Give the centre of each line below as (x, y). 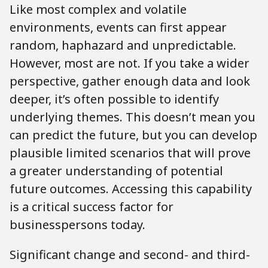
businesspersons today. (77, 225)
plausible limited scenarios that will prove (130, 153)
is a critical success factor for (92, 207)
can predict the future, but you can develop (133, 135)
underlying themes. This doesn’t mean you (133, 117)
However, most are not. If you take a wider (130, 63)
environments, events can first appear (118, 28)
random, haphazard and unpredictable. (123, 45)
